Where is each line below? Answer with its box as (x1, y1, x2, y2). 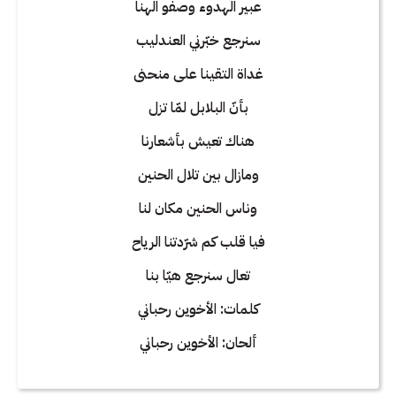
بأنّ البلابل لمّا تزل (148, 96, 248, 118)
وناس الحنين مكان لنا (139, 197, 257, 219)
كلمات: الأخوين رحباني (137, 298, 259, 320)
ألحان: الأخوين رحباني (139, 331, 257, 354)
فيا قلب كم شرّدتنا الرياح (131, 231, 265, 253)
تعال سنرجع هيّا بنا (146, 264, 250, 286)
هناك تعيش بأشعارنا (141, 130, 255, 152)
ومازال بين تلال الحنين (137, 164, 259, 186)
